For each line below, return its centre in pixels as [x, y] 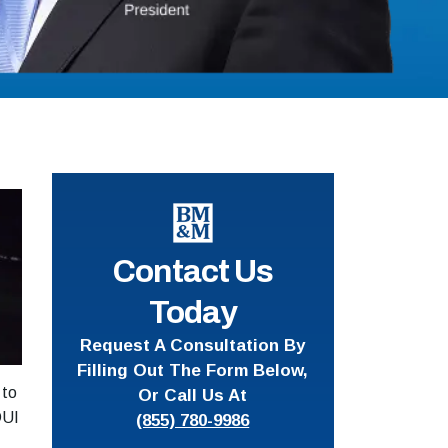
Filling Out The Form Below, [193, 370]
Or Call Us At [193, 395]
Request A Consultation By [193, 345]
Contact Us [192, 271]
